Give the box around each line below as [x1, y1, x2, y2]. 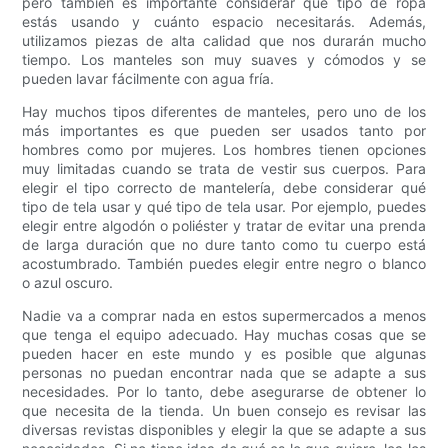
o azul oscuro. [22, 274, 114, 292]
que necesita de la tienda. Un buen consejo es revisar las [22, 402, 426, 420]
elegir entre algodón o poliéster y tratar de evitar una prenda [22, 217, 426, 235]
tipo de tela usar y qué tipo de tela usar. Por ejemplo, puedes [22, 198, 426, 216]
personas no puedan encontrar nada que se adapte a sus [22, 364, 426, 382]
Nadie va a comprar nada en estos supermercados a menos [22, 307, 426, 325]
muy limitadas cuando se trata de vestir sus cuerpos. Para [22, 160, 426, 178]
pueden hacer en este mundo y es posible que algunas [22, 345, 426, 363]
